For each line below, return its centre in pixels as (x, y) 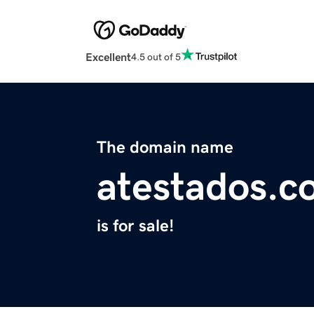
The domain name (165, 148)
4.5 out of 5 (156, 56)
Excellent (108, 57)
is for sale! (135, 226)
